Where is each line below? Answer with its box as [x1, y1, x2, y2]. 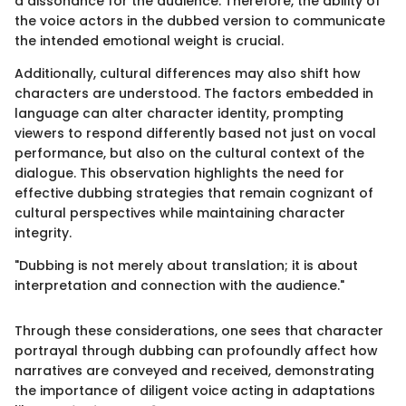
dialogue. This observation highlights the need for [14, 163, 344, 182]
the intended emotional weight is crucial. [14, 31, 284, 50]
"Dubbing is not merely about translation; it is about [14, 256, 358, 275]
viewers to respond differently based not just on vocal [14, 123, 376, 142]
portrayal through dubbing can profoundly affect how [14, 341, 378, 360]
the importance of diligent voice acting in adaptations [14, 381, 375, 400]
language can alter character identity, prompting [14, 103, 343, 122]
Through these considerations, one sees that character [14, 321, 383, 340]
